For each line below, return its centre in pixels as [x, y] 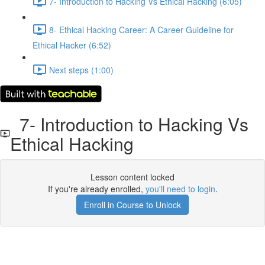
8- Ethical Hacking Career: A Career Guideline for [141, 29]
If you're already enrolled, [96, 189]
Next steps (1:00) [81, 70]
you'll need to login [180, 189]
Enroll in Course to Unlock [132, 205]
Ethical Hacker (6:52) [72, 45]
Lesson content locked [132, 177]
